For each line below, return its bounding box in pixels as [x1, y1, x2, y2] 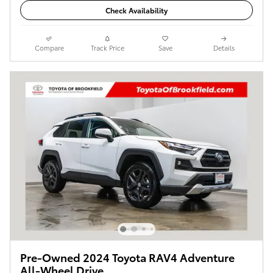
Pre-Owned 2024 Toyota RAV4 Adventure [20, 249, 235, 264]
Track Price [90, 42, 124, 52]
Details [213, 42, 235, 52]
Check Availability [105, 4, 168, 15]
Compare [34, 42, 64, 52]
